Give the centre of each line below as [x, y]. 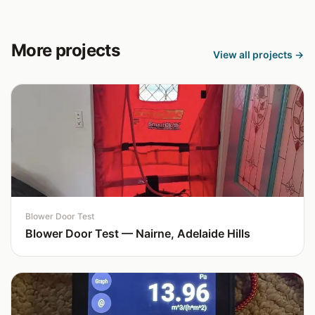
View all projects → [258, 54]
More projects [66, 50]
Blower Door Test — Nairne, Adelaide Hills [138, 233]
